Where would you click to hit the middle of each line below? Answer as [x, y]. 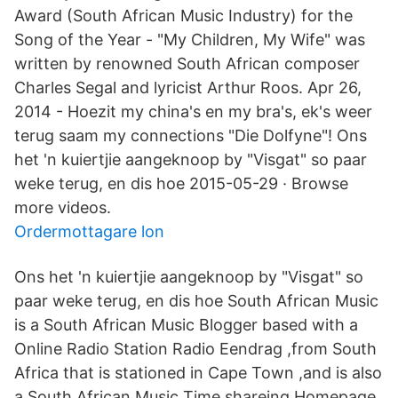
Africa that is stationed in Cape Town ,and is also [198, 373]
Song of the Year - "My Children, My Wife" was [190, 40]
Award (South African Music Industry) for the [183, 16]
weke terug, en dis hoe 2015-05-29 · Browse [181, 183]
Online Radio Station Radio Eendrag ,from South [195, 349]
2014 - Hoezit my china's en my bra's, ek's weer [193, 111]
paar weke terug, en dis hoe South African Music [196, 301]
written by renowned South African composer [187, 64]
